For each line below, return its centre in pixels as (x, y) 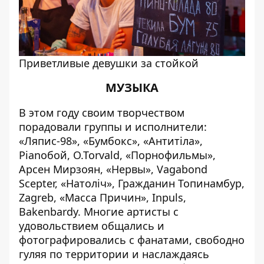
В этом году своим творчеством (102, 113)
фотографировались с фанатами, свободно (132, 240)
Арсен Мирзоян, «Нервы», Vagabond (113, 169)
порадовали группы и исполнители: (113, 127)
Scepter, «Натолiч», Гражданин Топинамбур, (132, 183)
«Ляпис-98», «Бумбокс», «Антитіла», (111, 141)
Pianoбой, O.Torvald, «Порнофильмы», (117, 155)
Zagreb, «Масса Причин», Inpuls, (103, 197)
